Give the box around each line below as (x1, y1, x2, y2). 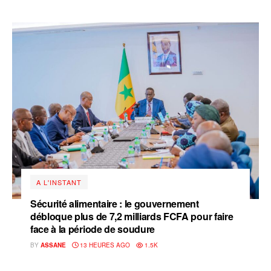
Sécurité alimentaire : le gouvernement (30, 196, 199, 211)
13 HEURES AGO (78, 240, 130, 249)
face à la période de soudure (30, 221, 155, 236)
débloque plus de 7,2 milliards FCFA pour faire (30, 209, 233, 223)
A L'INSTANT (36, 177, 82, 187)
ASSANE (41, 240, 66, 249)
